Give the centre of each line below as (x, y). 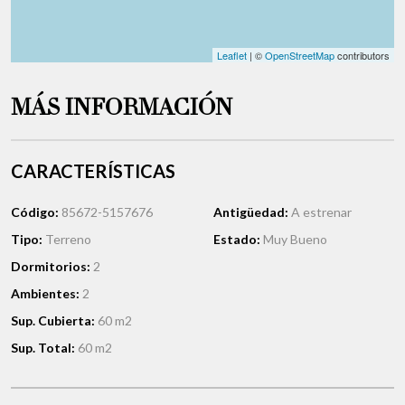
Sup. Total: (44, 348)
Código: (36, 212)
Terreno (68, 240)
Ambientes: (47, 294)
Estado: (238, 240)
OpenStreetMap (300, 56)
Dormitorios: (52, 267)
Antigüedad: (252, 212)
